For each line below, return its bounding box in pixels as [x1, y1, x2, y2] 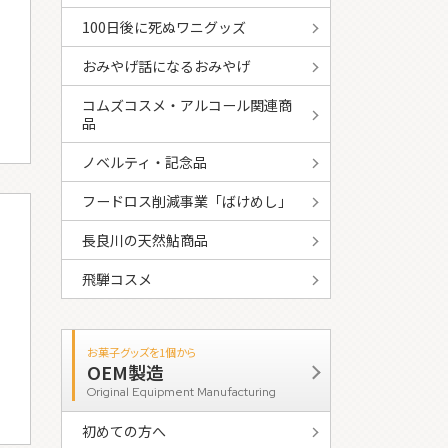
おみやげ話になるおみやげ [82, 56, 250, 77]
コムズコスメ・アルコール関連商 [82, 95, 292, 116]
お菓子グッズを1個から [87, 344, 197, 361]
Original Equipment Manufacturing [87, 384, 276, 401]
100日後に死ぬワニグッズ [82, 17, 246, 38]
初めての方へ [82, 421, 166, 442]
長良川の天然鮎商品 [82, 230, 208, 251]
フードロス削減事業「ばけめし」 [82, 191, 292, 212]
